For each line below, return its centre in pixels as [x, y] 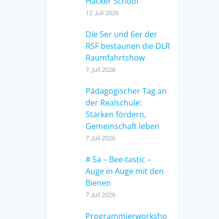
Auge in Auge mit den [125, 171]
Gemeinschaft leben [123, 126]
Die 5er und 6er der [122, 34]
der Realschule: [114, 102]
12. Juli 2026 [102, 12]
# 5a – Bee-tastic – [119, 159]
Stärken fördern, [116, 114]
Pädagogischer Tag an [126, 91]
